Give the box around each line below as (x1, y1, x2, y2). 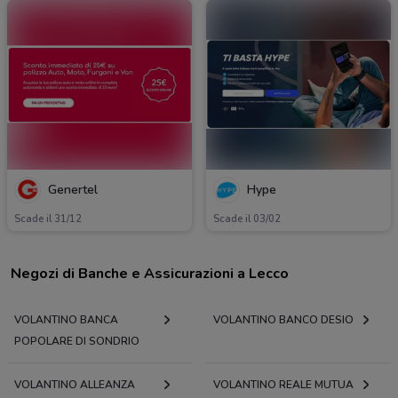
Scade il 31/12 (14, 211, 82, 226)
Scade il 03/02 (213, 211, 281, 226)
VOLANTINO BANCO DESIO (213, 312, 354, 327)
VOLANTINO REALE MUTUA (213, 377, 354, 392)
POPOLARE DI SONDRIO (14, 333, 139, 348)
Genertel (48, 180, 98, 198)
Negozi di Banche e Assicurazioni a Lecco (11, 263, 289, 283)
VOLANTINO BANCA (14, 312, 118, 327)
